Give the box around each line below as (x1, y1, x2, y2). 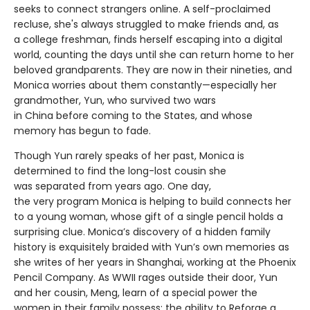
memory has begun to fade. (14, 124, 151, 138)
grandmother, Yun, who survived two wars (14, 93, 216, 108)
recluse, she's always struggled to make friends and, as (14, 17, 279, 32)
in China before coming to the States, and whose (14, 109, 253, 123)
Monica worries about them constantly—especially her (14, 78, 277, 93)
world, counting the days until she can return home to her (14, 48, 294, 62)
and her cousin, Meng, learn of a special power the (14, 286, 257, 300)
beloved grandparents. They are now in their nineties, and (14, 63, 292, 77)
